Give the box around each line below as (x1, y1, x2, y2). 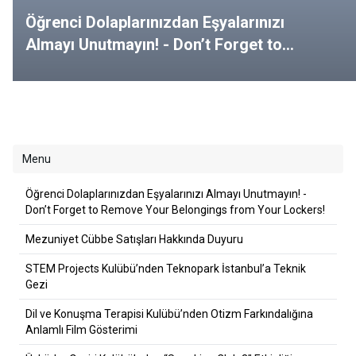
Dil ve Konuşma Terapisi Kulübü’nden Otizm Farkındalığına (25, 308, 313, 321)
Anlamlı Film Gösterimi (25, 323, 137, 337)
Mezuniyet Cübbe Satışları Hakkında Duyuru (25, 233, 243, 246)
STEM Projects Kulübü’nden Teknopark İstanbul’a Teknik (25, 262, 306, 276)
